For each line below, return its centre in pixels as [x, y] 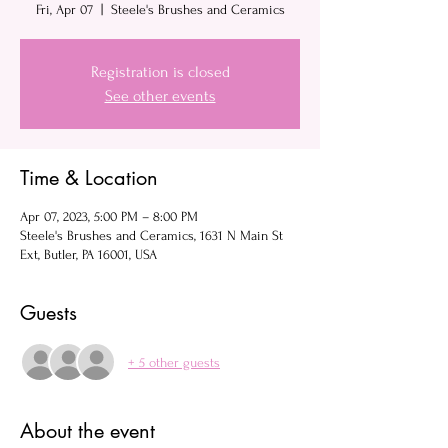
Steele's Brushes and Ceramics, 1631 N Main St [151, 235]
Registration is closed [160, 72]
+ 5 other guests [174, 362]
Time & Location [89, 178]
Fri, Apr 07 [64, 9]
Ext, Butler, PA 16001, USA [88, 254]
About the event [87, 431]
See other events [160, 96]
